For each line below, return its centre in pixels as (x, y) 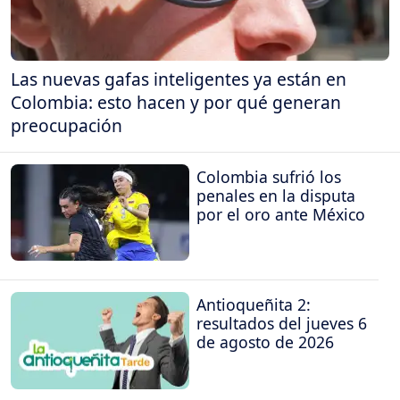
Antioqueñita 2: (254, 305)
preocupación (67, 126)
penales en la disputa (276, 195)
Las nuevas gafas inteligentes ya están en (179, 79)
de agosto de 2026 (265, 342)
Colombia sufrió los (269, 176)
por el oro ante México (281, 214)
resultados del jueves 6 (282, 324)
